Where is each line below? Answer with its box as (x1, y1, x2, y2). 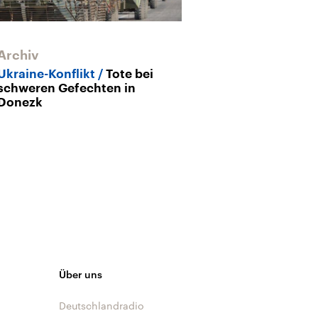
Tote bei (106, 67, 153, 80)
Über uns (59, 268, 102, 280)
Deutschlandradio (59, 300, 144, 312)
